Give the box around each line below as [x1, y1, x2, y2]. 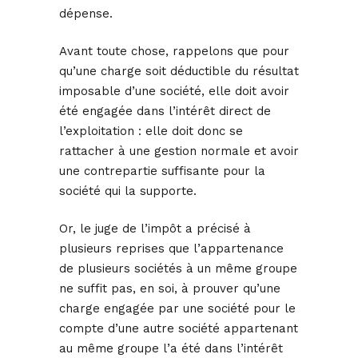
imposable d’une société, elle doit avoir [59, 84, 289, 99]
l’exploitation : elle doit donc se [59, 124, 243, 139]
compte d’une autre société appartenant [59, 321, 298, 336]
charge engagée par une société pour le [59, 301, 296, 316]
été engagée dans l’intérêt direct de [59, 104, 271, 119]
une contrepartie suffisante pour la [59, 164, 265, 179]
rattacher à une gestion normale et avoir [59, 144, 299, 159]
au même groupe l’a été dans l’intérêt [59, 341, 283, 356]
